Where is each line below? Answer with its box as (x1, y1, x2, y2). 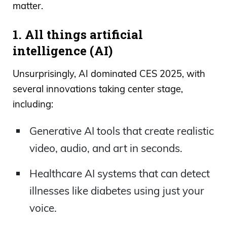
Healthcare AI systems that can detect (29, 167, 210, 180)
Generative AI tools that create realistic (29, 124, 214, 138)
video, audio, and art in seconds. (29, 141, 182, 155)
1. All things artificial (13, 26, 143, 43)
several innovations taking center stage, (13, 83, 183, 95)
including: (13, 98, 53, 110)
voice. (29, 201, 57, 215)
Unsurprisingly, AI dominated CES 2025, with (13, 67, 205, 80)
